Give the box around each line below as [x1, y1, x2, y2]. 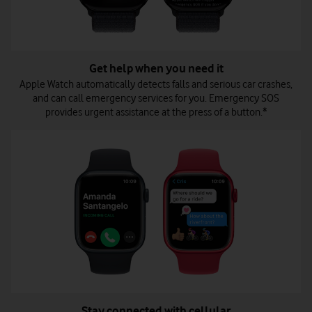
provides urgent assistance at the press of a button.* [45, 106, 267, 119]
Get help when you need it [88, 61, 224, 76]
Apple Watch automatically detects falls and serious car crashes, [19, 78, 292, 91]
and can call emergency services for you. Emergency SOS [33, 92, 279, 105]
